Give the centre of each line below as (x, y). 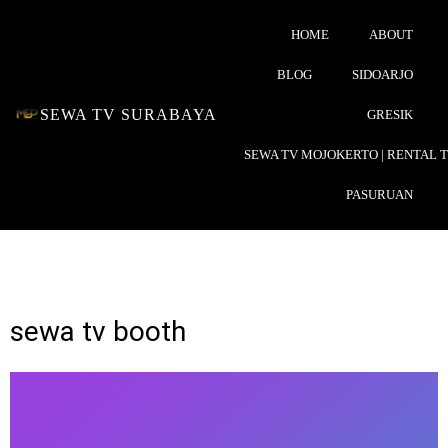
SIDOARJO (382, 74)
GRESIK (390, 114)
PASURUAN (379, 194)
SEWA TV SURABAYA (129, 114)
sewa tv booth (98, 331)
